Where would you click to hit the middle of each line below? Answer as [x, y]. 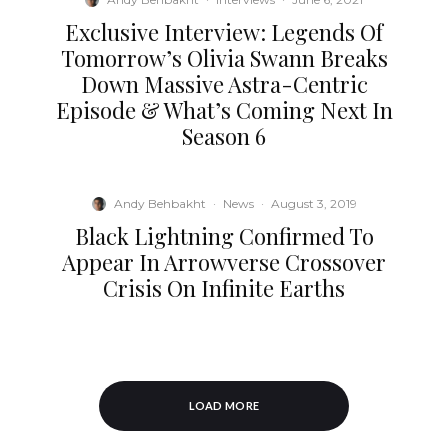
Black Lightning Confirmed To [224, 236]
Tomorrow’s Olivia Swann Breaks [224, 58]
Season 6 [224, 136]
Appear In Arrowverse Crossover [224, 262]
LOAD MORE [224, 406]
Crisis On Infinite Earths [224, 288]
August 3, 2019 [313, 204]
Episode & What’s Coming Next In [224, 110]
